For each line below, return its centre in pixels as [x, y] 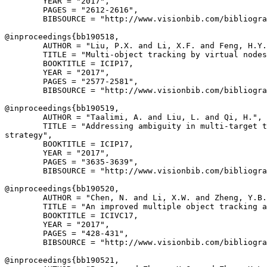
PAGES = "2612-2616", [72, 10]
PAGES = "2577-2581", [72, 81]
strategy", [29, 135]
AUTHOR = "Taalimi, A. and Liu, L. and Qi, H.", [133, 117]
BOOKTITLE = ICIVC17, [72, 215]
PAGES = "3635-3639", [72, 162]
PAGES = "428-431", [67, 233]
